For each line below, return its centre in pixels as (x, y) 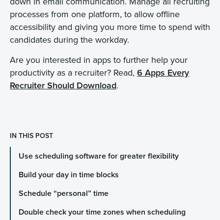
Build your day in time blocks (69, 175)
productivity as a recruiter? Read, (73, 72)
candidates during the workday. (69, 40)
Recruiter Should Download (63, 85)
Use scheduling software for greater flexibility (98, 156)
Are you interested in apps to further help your (99, 59)
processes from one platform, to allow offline (95, 14)
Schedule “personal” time (63, 193)
